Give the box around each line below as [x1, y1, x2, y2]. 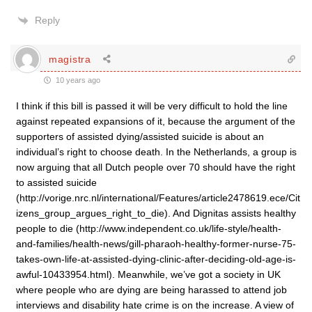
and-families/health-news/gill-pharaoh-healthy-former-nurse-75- [16, 238, 296, 249]
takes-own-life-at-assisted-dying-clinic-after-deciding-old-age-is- [16, 253, 296, 265]
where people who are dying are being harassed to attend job [16, 284, 287, 295]
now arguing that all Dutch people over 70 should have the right [16, 162, 295, 173]
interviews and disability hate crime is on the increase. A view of [16, 299, 294, 311]
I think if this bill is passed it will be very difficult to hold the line [16, 100, 288, 111]
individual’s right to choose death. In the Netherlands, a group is [16, 146, 297, 157]
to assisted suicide [16, 177, 97, 188]
